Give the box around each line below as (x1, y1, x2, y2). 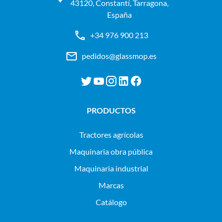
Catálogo (95, 197, 127, 207)
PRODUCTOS (86, 106, 136, 115)
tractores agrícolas (83, 130, 143, 140)
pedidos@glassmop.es (82, 51, 157, 61)
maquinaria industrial (81, 164, 148, 173)
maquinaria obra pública (77, 147, 153, 157)
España (107, 10, 132, 19)
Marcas (98, 180, 124, 190)
